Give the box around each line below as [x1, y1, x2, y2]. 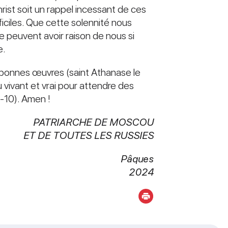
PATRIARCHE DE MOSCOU [33, 116, 154, 128]
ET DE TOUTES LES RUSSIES [23, 129, 154, 141]
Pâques [120, 152, 154, 165]
